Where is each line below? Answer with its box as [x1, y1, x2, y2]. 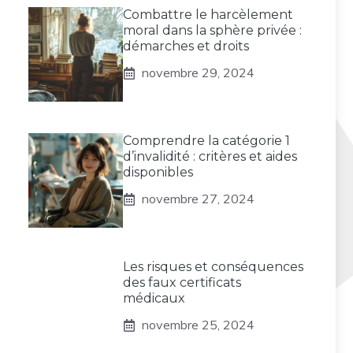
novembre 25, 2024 [142, 317, 255, 333]
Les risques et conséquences [123, 259, 303, 274]
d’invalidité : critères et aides [123, 149, 297, 164]
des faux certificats [123, 275, 241, 290]
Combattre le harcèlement [123, 7, 293, 22]
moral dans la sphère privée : [123, 23, 302, 38]
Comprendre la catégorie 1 [123, 133, 290, 148]
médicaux [123, 291, 185, 306]
